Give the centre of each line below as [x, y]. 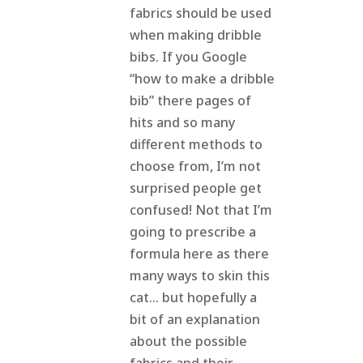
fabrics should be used [200, 13]
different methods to [196, 145]
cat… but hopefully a [193, 298]
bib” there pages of [190, 101]
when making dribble [195, 35]
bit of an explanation [194, 320]
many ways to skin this [199, 276]
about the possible [188, 342]
